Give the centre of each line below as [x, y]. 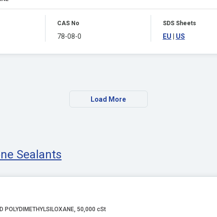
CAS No [68, 23]
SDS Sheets [179, 23]
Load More [108, 99]
